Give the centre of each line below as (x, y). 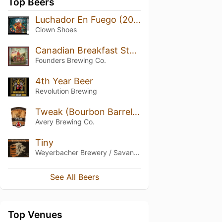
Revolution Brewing (66, 91)
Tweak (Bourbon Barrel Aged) (136, 111)
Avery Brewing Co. (65, 121)
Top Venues (35, 215)
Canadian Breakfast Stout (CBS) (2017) (133, 50)
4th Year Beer (64, 81)
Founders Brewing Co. (70, 60)
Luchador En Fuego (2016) (137, 20)
